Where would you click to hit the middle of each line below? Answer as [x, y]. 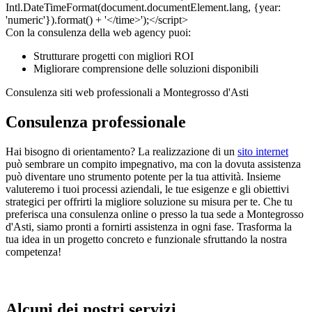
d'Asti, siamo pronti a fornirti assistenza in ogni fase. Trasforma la [149, 227]
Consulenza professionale [96, 122]
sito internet [263, 152]
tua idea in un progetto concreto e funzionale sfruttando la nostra [146, 240]
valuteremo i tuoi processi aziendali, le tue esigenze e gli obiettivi [147, 189]
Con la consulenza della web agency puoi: [98, 33]
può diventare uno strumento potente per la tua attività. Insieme [143, 177]
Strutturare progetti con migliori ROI [114, 56]
